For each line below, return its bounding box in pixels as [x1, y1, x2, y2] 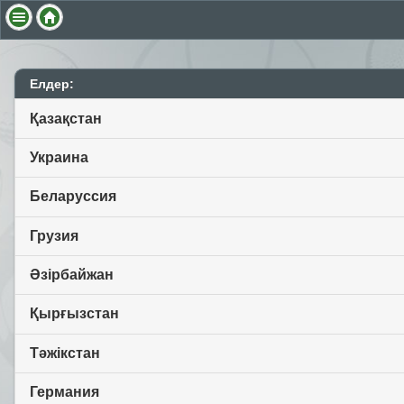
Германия [30, 384, 99, 400]
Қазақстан [30, 110, 102, 126]
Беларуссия [30, 188, 116, 205]
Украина [30, 149, 88, 165]
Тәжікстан [30, 344, 100, 361]
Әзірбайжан [30, 267, 114, 283]
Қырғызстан [30, 306, 119, 322]
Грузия [30, 227, 78, 243]
